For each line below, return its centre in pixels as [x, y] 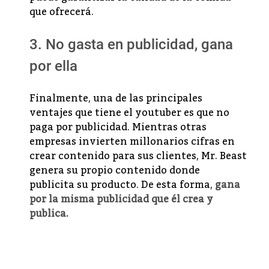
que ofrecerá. [62, 12]
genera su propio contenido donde [115, 171]
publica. [49, 214]
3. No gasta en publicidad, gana [131, 45]
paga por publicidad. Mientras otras [118, 128]
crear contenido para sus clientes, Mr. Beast [138, 156]
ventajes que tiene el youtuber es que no [129, 113]
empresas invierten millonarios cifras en [132, 142]
